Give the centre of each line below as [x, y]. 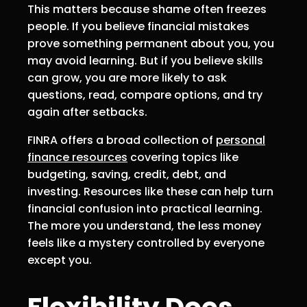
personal [241, 140]
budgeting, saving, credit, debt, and [127, 174]
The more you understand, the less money [144, 226]
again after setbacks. [87, 112]
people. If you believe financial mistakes [138, 26]
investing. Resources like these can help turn [150, 192]
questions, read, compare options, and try [145, 95]
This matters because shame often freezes [147, 9]
